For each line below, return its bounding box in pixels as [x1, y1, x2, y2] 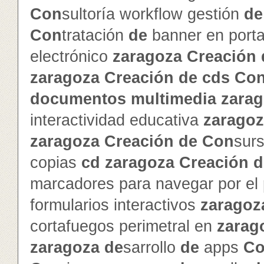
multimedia [131, 90, 216, 108]
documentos [30, 90, 126, 108]
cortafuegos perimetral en [30, 217, 217, 235]
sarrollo [123, 239, 180, 256]
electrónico [30, 48, 113, 65]
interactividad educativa [30, 111, 203, 129]
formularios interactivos [30, 196, 200, 214]
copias [30, 154, 81, 171]
